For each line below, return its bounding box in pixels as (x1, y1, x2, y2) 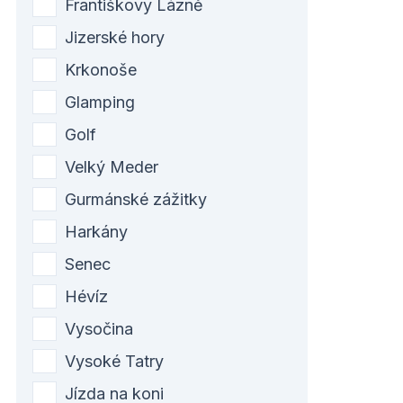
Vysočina (65, 318, 133, 338)
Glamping (65, 92, 135, 112)
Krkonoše (65, 59, 137, 79)
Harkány (65, 221, 128, 241)
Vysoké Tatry (65, 351, 164, 371)
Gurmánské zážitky (65, 189, 207, 209)
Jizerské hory (65, 27, 165, 47)
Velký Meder (65, 157, 158, 176)
